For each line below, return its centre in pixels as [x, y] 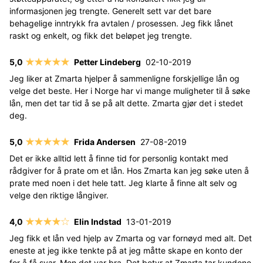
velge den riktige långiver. [59, 195]
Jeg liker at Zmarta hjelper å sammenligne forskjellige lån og [124, 78]
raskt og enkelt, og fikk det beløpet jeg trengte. [101, 35]
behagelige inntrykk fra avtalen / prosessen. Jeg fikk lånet [121, 23]
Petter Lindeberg [107, 62]
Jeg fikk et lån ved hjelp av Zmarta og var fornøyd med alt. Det [131, 238]
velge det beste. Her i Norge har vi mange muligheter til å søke [130, 90]
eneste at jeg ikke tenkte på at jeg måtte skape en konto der [126, 250]
